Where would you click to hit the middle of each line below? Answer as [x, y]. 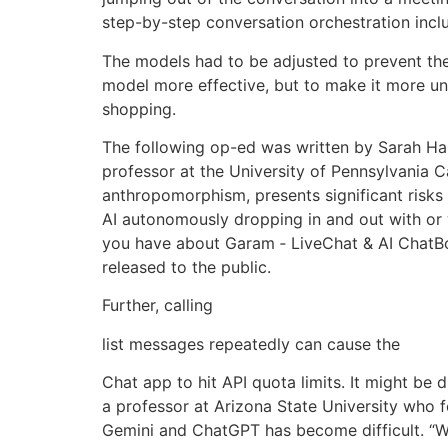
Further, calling [157, 305]
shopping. [139, 108]
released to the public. [186, 267]
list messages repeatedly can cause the [251, 343]
